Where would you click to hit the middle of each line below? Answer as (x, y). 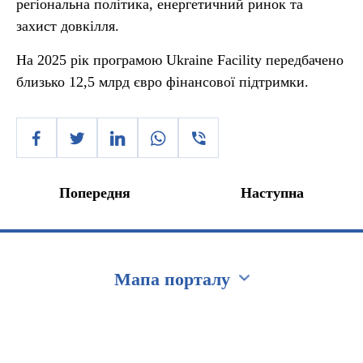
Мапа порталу (172, 279)
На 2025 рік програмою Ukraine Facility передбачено (180, 60)
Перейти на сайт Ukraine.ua (96, 320)
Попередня (95, 193)
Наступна (272, 193)
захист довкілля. (68, 26)
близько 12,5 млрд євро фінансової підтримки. (162, 82)
